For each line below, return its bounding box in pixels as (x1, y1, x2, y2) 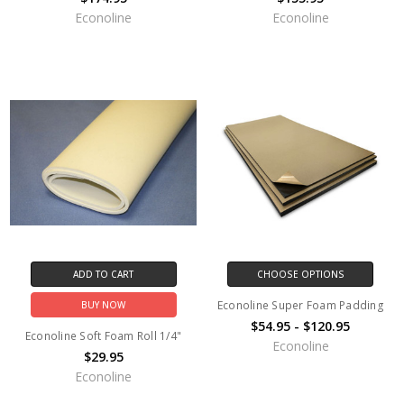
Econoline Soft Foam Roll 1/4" (24, 327, 182, 344)
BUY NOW (81, 298, 126, 311)
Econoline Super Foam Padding (216, 297, 384, 313)
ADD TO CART (73, 267, 134, 280)
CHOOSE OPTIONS (256, 267, 344, 280)
